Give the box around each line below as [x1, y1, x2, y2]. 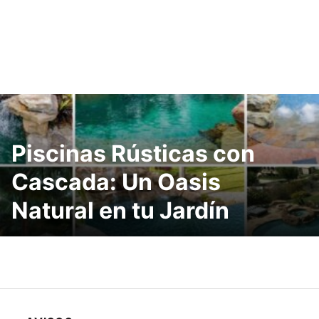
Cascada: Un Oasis [11, 167, 221, 196]
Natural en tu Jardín [11, 196, 229, 224]
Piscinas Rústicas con [11, 139, 255, 167]
